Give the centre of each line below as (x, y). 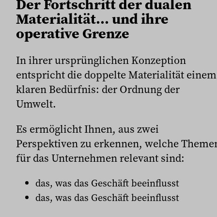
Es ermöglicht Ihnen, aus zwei (87, 129)
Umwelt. (36, 103)
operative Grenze (73, 33)
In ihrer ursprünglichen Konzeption (101, 60)
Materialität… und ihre (92, 18)
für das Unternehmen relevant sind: (100, 158)
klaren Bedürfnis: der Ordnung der (98, 89)
